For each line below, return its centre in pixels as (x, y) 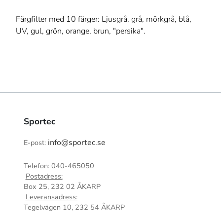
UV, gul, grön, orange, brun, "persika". (81, 31)
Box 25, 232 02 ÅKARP (62, 187)
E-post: (36, 143)
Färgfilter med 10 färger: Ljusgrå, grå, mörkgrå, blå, (104, 19)
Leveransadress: (51, 197)
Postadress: (44, 176)
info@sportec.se (77, 143)
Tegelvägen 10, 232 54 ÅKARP (74, 207)
